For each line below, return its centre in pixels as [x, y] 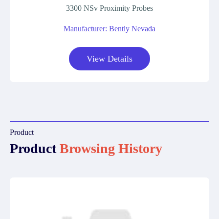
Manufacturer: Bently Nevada [109, 29]
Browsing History [111, 148]
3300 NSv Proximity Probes [109, 8]
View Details [109, 59]
